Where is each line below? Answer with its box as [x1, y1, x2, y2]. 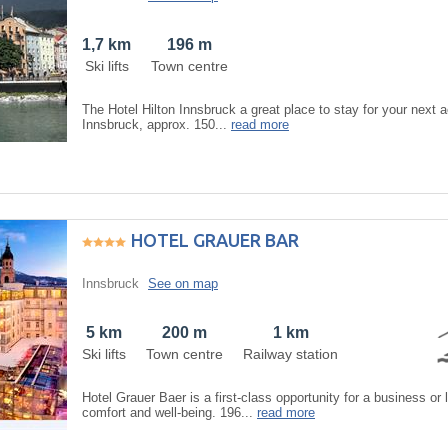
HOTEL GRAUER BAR [131, 229, 299, 250]
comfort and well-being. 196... [82, 404, 257, 420]
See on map [148, 275, 218, 291]
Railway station [243, 345, 338, 362]
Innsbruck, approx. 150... [82, 116, 231, 132]
